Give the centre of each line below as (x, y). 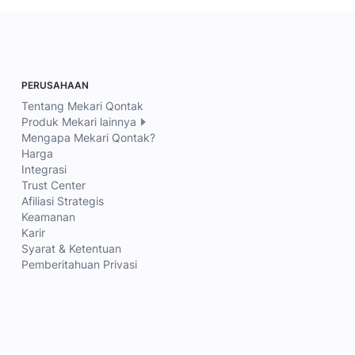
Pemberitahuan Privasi (79, 264)
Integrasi (44, 169)
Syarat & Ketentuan (71, 248)
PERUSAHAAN (55, 85)
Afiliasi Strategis (62, 200)
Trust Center (53, 185)
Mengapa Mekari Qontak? (88, 137)
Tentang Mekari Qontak (82, 105)
